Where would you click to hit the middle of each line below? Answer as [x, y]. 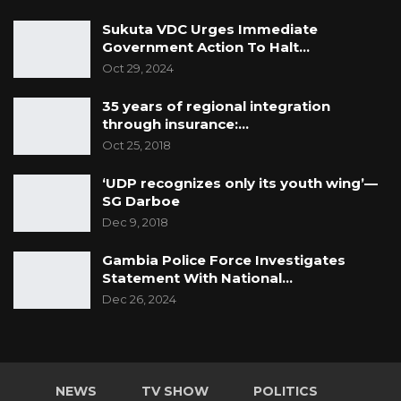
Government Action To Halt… [206, 47]
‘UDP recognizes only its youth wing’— [240, 183]
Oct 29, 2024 [138, 68]
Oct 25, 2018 [137, 145]
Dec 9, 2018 [135, 222]
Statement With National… [197, 278]
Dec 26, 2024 [139, 299]
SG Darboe [141, 201]
